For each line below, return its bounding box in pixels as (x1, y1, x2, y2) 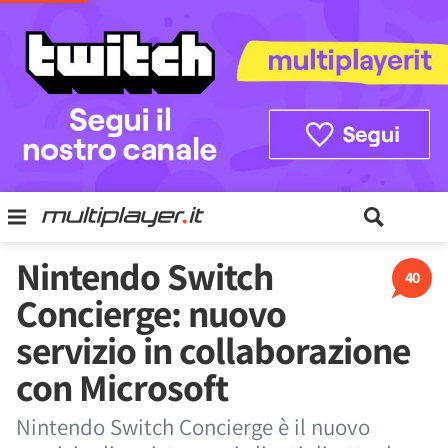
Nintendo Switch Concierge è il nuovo (16, 412, 370, 442)
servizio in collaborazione (16, 325, 410, 375)
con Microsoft (16, 362, 228, 412)
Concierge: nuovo (16, 288, 286, 338)
